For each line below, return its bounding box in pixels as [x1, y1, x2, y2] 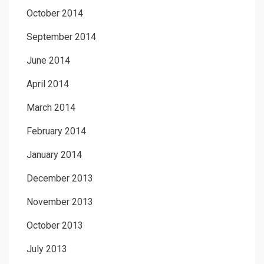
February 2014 [27, 125, 86, 137]
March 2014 [27, 101, 75, 113]
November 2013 [27, 196, 93, 207]
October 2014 [27, 7, 83, 19]
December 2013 [27, 172, 93, 184]
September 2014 [27, 31, 96, 42]
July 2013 [27, 243, 67, 255]
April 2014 [27, 78, 69, 90]
